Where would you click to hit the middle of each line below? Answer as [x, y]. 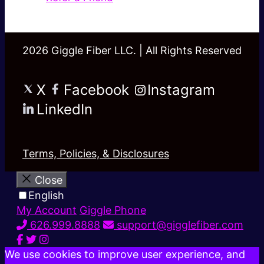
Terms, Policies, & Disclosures [96, 154]
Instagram [181, 90]
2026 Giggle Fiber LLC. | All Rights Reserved [132, 51]
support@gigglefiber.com [179, 225]
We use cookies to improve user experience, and [125, 255]
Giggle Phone [113, 210]
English [46, 196]
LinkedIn [65, 110]
